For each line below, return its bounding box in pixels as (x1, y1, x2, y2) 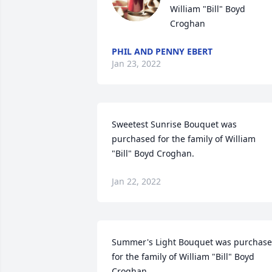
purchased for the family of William (112, 133, 256, 144)
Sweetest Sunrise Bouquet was (112, 118, 237, 130)
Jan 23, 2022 (112, 58, 161, 69)
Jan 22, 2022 (112, 175, 161, 187)
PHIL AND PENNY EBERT (112, 46, 212, 57)
